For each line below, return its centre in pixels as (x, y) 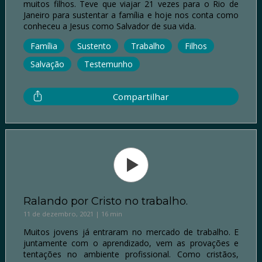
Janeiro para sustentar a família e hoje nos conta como (131, 15)
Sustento (94, 46)
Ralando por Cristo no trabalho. (105, 201)
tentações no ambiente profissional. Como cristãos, (131, 254)
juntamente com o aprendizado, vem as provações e (131, 243)
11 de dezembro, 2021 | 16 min (73, 213)
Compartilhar (141, 96)
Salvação (47, 64)
